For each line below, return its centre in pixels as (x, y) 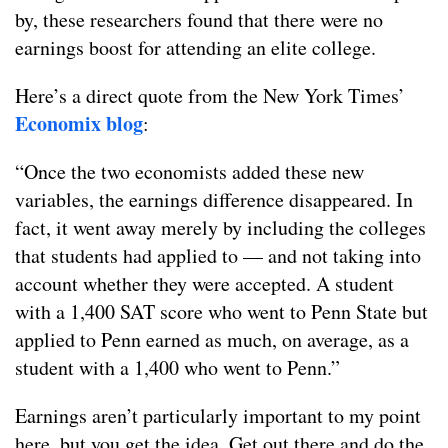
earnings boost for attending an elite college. (195, 48)
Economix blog (79, 124)
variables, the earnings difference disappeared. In (214, 200)
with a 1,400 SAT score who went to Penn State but (221, 312)
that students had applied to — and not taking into (218, 256)
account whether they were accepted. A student (204, 284)
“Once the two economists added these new (189, 172)
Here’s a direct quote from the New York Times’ (210, 96)
